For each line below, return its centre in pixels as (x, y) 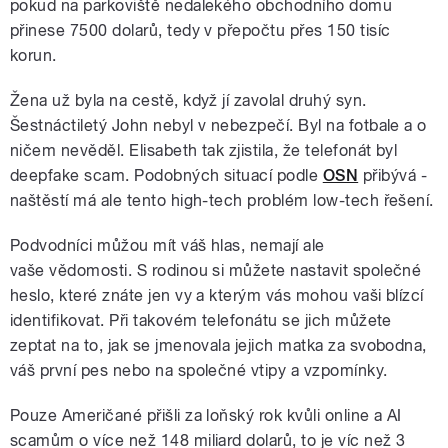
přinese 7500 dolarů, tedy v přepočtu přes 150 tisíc (200, 30)
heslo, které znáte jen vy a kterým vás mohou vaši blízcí (217, 295)
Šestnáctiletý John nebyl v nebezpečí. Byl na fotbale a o (218, 125)
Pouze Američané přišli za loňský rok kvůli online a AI (206, 415)
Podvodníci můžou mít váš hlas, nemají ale (167, 245)
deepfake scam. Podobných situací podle (166, 175)
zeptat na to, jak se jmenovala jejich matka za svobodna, (218, 345)
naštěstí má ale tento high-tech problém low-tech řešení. (222, 200)
